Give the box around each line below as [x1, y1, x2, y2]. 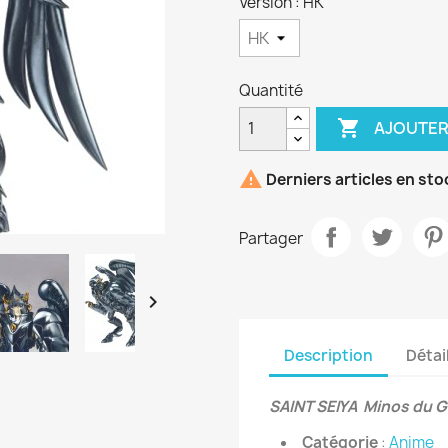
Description [284, 345, 373, 367]
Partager [239, 228, 303, 250]
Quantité [239, 79, 303, 101]
